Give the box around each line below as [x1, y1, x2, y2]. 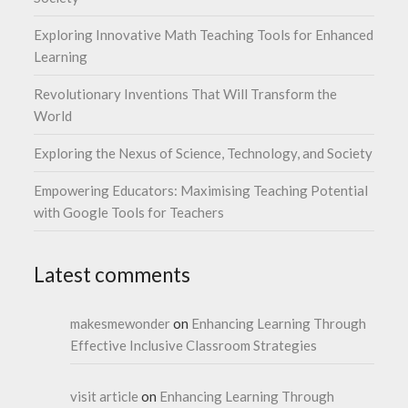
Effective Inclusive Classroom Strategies [70, 336, 318, 353]
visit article [70, 387, 139, 404]
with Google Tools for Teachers [34, 203, 225, 220]
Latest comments [34, 261, 191, 287]
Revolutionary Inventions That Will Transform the [34, 85, 338, 102]
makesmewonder [70, 314, 171, 331]
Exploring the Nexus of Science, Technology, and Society [34, 144, 373, 161]
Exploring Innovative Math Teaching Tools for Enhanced [34, 25, 374, 43]
